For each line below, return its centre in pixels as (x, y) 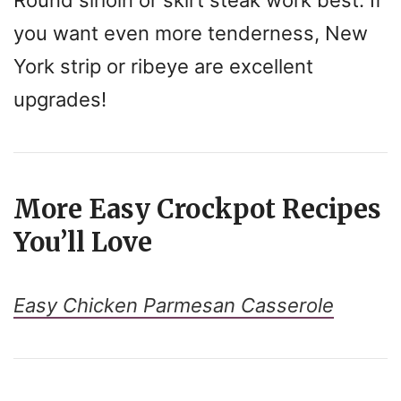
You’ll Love (83, 242)
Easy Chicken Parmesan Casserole (174, 305)
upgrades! (60, 99)
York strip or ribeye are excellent (163, 66)
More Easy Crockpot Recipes (197, 209)
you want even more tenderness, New (191, 33)
